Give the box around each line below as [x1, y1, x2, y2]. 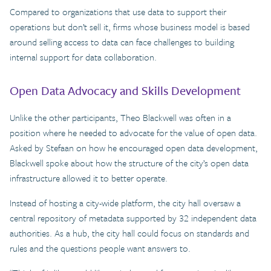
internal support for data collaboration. [10, 50, 157, 64]
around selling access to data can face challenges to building [10, 35, 234, 49]
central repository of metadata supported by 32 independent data [10, 211, 256, 225]
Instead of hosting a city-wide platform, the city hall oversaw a [10, 196, 241, 210]
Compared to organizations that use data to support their [10, 5, 226, 19]
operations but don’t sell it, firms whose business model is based [10, 20, 250, 34]
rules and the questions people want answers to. [10, 241, 191, 255]
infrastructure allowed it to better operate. [10, 171, 168, 185]
